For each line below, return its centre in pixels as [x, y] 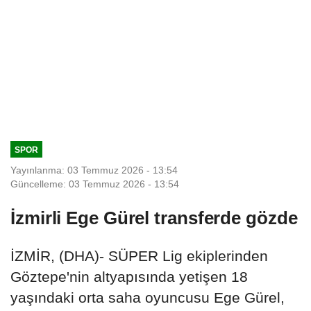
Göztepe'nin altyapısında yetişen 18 [129, 276]
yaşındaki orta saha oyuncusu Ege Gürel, [148, 297]
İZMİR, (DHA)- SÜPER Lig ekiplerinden [139, 255]
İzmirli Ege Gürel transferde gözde [154, 218]
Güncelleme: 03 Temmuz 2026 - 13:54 [95, 184]
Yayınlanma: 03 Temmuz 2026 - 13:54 [94, 170]
